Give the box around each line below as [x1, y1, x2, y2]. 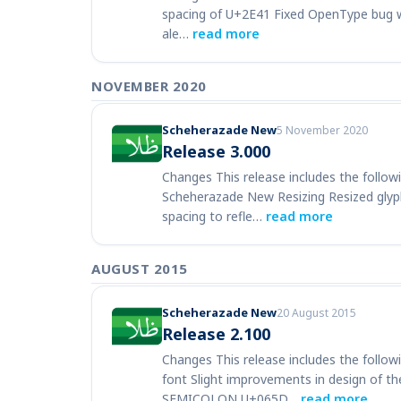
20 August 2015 [277, 305, 356, 320]
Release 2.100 [162, 323, 270, 345]
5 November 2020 [277, 123, 368, 138]
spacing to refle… [162, 208, 266, 225]
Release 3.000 [162, 141, 270, 162]
